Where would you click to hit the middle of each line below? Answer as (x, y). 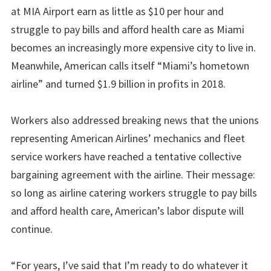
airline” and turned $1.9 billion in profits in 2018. (118, 83)
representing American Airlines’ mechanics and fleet (128, 138)
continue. (32, 229)
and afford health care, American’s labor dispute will (127, 211)
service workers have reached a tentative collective (126, 156)
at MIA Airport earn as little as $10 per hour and (117, 11)
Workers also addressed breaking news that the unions (135, 120)
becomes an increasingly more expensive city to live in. (133, 47)
